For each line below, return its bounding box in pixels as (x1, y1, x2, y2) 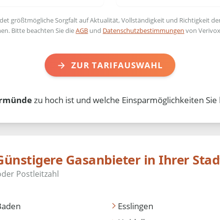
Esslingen (117, 200, 153, 212)
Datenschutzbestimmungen (103, 26, 185, 35)
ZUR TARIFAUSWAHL (71, 59, 163, 71)
